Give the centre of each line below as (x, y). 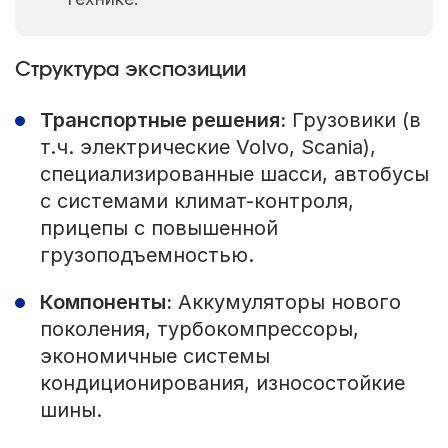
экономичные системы (154, 356)
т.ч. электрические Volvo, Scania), (207, 147)
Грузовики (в (353, 120)
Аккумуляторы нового (286, 302)
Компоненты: (105, 302)
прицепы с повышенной (158, 228)
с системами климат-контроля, (196, 201)
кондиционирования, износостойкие (222, 383)
